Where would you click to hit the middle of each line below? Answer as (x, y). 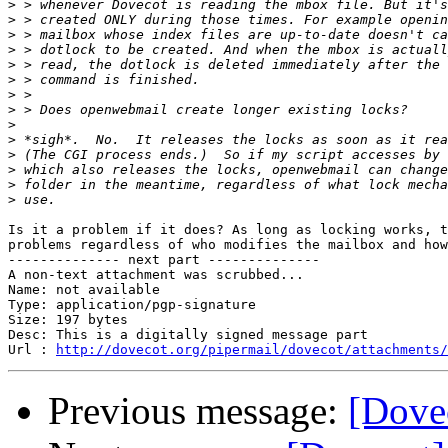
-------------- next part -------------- (164, 260)
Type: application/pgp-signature (132, 305)
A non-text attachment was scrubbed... (156, 275)
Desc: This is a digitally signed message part (188, 335)
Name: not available (84, 290)
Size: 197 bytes (68, 320)
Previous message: (198, 411)
